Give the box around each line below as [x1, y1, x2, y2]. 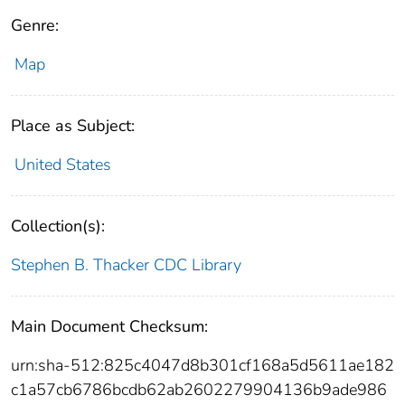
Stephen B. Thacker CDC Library [11, 254, 241, 277]
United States [14, 154, 111, 176]
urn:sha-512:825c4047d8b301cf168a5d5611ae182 [11, 354, 394, 377]
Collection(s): [11, 215, 105, 238]
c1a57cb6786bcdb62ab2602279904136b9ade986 [11, 379, 387, 401]
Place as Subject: [11, 115, 135, 137]
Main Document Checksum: [11, 316, 208, 338]
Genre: [11, 14, 59, 37]
